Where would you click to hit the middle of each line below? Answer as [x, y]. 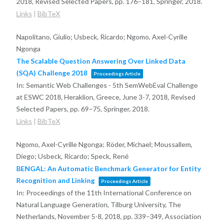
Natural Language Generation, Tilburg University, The [98, 204]
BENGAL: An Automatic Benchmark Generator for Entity [108, 168]
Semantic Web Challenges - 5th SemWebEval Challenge [112, 85]
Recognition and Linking [55, 180]
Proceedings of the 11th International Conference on [109, 192]
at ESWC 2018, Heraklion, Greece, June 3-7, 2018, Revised [106, 97]
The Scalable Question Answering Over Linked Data [101, 61]
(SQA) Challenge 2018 [52, 73]
